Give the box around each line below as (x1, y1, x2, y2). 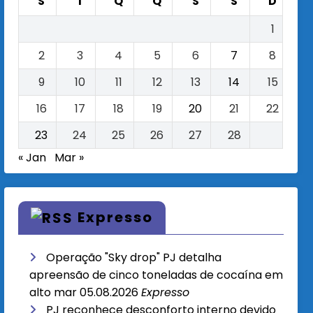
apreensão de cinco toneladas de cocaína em (29, 267, 284, 284)
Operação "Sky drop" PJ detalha (46, 249, 222, 266)
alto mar (29, 284, 78, 301)
